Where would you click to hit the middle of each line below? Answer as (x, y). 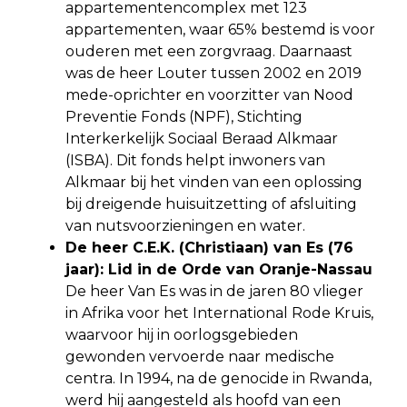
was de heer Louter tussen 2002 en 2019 (213, 73)
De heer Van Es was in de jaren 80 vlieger (214, 291)
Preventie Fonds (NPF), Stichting (184, 116)
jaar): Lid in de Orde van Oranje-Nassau (219, 269)
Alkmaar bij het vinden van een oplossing (214, 182)
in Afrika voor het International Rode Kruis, (219, 313)
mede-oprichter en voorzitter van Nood (209, 94)
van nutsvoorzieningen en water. (185, 225)
